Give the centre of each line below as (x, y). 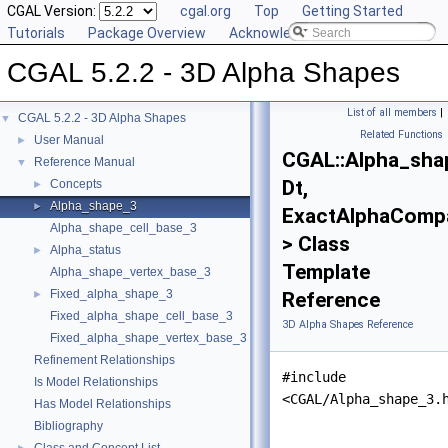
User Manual (69, 140)
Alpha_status (85, 250)
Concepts (76, 184)
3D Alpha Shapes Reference (347, 324)
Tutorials (36, 33)
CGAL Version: (53, 11)
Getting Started (352, 11)
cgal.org (205, 11)
